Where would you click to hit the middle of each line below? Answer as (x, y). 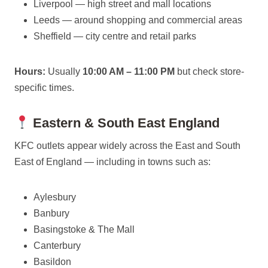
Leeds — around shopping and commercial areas (138, 20)
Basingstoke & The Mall (84, 229)
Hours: (30, 71)
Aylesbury (55, 197)
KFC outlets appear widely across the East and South (127, 146)
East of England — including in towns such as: (112, 162)
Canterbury (57, 246)
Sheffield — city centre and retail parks (115, 36)
